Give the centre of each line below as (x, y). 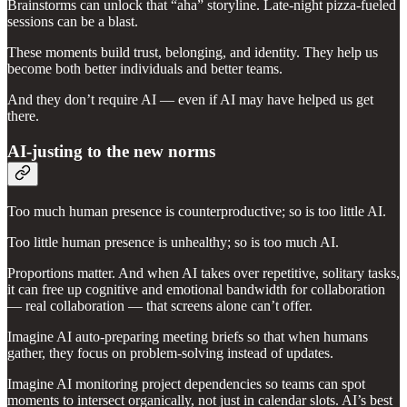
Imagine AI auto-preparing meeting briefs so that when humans (188, 336)
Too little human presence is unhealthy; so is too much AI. (173, 242)
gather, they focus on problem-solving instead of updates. (170, 352)
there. (23, 116)
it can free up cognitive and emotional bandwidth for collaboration (196, 289)
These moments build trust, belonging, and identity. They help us (193, 53)
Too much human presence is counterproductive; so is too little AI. (197, 211)
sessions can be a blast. (73, 22)
